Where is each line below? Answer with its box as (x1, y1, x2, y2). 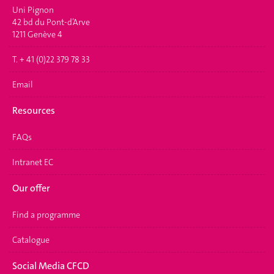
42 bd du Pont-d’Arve (12, 16, 90, 28)
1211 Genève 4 (12, 28, 62, 40)
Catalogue (12, 234, 50, 245)
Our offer (12, 182, 50, 194)
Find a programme (12, 209, 80, 220)
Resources (12, 104, 55, 117)
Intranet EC (12, 156, 53, 168)
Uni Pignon (12, 4, 54, 15)
